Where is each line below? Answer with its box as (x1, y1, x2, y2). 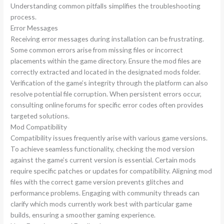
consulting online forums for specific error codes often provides (10, 100, 204, 109)
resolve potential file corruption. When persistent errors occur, (10, 89, 202, 98)
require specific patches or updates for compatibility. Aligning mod (10, 166, 212, 175)
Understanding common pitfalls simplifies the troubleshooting (10, 1, 201, 10)
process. (10, 12, 37, 21)
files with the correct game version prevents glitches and (10, 177, 184, 186)
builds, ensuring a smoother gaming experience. (10, 210, 156, 219)
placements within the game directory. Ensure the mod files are (10, 56, 201, 65)
